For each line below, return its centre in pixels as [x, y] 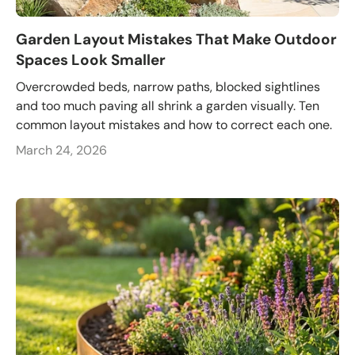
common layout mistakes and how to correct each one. [174, 125]
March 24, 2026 [61, 151]
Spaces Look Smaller [91, 59]
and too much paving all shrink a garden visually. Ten [168, 106]
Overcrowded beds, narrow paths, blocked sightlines [168, 87]
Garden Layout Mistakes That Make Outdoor [176, 39]
